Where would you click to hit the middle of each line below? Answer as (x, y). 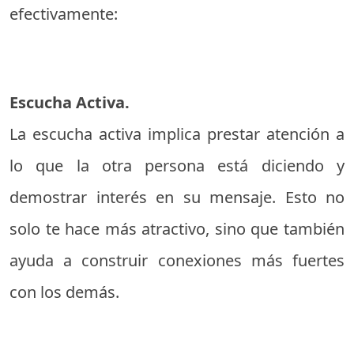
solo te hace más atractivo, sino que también (177, 229)
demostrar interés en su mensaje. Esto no (177, 197)
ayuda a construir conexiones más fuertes (177, 260)
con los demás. (64, 292)
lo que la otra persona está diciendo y (177, 166)
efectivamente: (64, 14)
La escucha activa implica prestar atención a (177, 134)
